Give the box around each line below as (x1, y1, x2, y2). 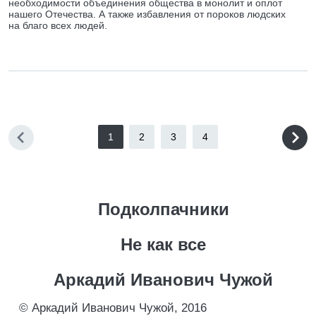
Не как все (121, 235, 206, 254)
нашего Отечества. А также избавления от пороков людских (8, 8, 286, 20)
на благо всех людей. (8, 20, 107, 31)
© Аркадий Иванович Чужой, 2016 (19, 301, 207, 315)
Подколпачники (97, 200, 229, 219)
